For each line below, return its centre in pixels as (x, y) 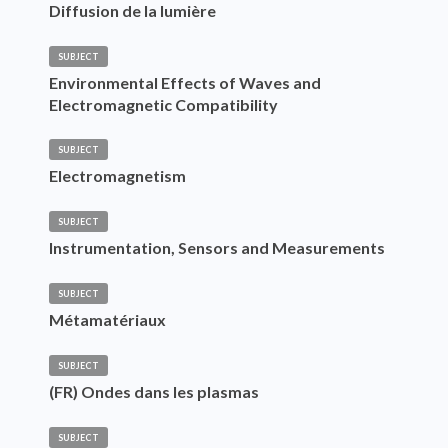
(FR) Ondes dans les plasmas (153, 392)
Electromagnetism (117, 176)
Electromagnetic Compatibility (163, 104)
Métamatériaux (107, 320)
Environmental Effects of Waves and (184, 82)
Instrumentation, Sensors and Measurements (216, 248)
